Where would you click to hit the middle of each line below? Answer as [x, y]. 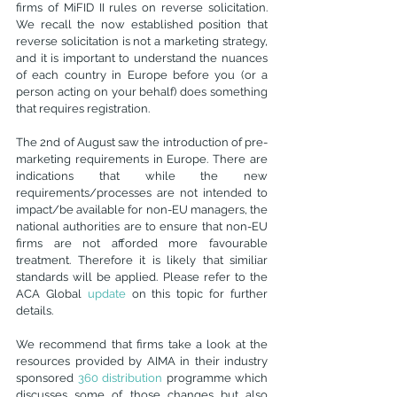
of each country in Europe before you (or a [142, 75]
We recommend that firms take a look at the [142, 344]
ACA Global [52, 294]
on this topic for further [197, 294]
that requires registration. [83, 109]
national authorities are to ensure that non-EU [142, 226]
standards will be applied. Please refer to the [142, 277]
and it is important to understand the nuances [142, 58]
